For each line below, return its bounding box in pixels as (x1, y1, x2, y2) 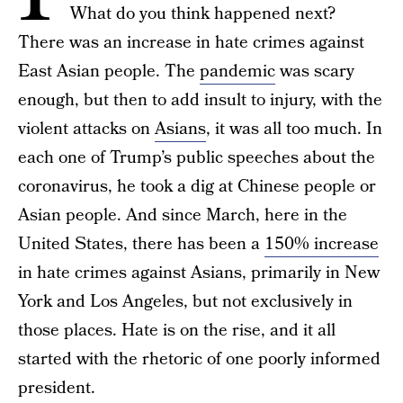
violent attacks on (18, 117, 155, 141)
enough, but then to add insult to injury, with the (18, 88, 382, 112)
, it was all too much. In (206, 117, 382, 141)
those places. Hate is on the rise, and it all (18, 318, 336, 343)
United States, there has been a (18, 232, 264, 256)
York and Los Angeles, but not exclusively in (18, 290, 353, 314)
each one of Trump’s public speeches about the (18, 146, 375, 170)
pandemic (200, 59, 275, 84)
